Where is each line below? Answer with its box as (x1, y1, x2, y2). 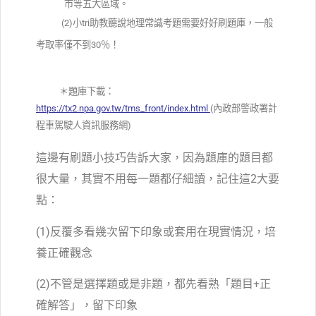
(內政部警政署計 (210, 103, 277, 114)
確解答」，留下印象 (36, 298, 138, 312)
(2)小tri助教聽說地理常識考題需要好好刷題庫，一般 (36, 18, 273, 29)
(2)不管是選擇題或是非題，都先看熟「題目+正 (36, 277, 271, 291)
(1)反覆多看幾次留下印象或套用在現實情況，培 (36, 224, 276, 238)
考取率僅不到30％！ (36, 39, 119, 51)
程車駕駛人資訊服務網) (36, 120, 131, 131)
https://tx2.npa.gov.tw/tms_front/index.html (36, 103, 208, 114)
